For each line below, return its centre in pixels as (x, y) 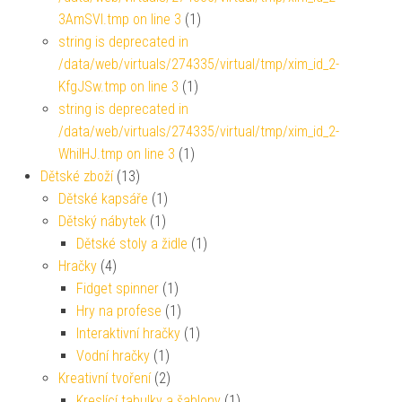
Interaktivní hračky (128, 333)
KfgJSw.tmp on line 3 (118, 86)
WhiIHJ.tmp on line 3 (117, 153)
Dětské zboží (77, 176)
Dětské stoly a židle (132, 243)
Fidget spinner (118, 288)
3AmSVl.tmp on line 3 (120, 19)
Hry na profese (119, 310)
